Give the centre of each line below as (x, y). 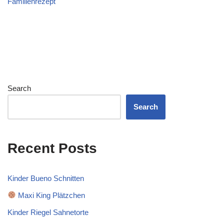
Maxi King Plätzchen (51, 195)
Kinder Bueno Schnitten (46, 178)
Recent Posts (52, 148)
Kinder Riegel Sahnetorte (48, 212)
